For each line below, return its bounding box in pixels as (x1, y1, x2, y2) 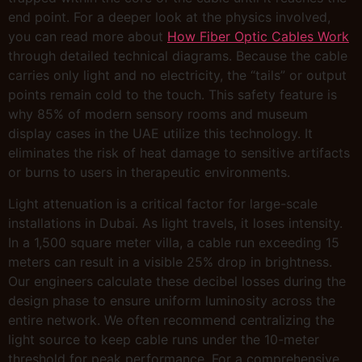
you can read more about (8, 28, 167, 45)
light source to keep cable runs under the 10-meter (8, 330, 319, 347)
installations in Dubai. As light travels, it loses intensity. (8, 214, 343, 231)
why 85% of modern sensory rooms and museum (8, 106, 308, 123)
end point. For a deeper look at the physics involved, (8, 9, 330, 26)
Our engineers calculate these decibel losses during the (8, 272, 346, 289)
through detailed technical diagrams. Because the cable (8, 48, 347, 65)
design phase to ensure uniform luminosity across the (8, 292, 335, 309)
